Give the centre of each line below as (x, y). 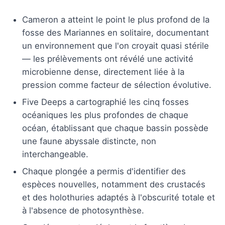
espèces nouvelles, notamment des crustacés (114, 184)
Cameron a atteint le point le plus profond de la (116, 19)
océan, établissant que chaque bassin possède (115, 128)
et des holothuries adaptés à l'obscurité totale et (119, 197)
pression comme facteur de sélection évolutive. (117, 85)
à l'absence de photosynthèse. (83, 210)
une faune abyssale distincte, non (89, 141)
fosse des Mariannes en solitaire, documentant (116, 32)
